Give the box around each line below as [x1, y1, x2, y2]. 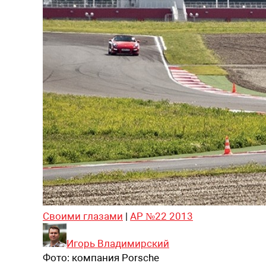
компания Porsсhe [72, 251, 159, 264]
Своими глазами [43, 210, 123, 222]
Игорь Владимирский [66, 237, 169, 249]
